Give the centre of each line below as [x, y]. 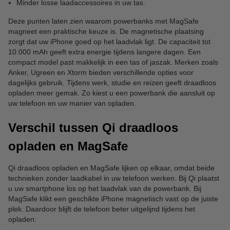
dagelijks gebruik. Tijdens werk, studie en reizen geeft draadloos [112, 83]
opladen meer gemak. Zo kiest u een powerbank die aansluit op [112, 93]
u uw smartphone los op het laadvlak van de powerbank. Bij [105, 188]
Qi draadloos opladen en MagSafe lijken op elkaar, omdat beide [111, 168]
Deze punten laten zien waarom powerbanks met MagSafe [103, 21]
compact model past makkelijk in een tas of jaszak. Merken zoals [113, 62]
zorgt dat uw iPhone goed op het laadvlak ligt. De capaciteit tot [109, 42]
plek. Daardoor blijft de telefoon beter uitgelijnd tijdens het [102, 209]
